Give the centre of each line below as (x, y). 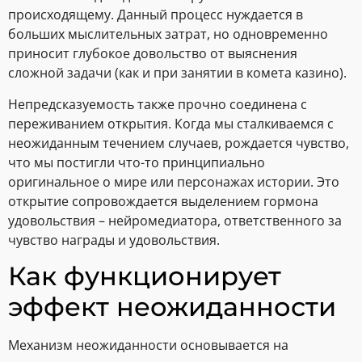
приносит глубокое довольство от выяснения (153, 54)
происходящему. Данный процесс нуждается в (156, 15)
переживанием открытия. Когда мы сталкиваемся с (171, 123)
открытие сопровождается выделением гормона (163, 201)
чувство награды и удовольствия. (114, 240)
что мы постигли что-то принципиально (137, 162)
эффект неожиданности (172, 307)
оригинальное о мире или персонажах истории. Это (174, 181)
